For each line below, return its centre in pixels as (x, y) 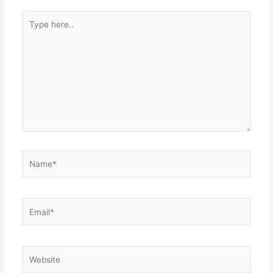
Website (37, 252)
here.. (33, 30)
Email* (34, 204)
